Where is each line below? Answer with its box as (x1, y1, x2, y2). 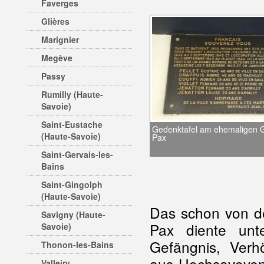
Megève (41, 52, 72, 64)
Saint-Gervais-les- (41, 148, 113, 160)
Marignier (41, 34, 79, 45)
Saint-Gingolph (41, 179, 103, 190)
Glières (41, 15, 70, 27)
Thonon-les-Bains (41, 239, 114, 250)
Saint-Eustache (41, 118, 103, 130)
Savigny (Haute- (41, 209, 105, 220)
